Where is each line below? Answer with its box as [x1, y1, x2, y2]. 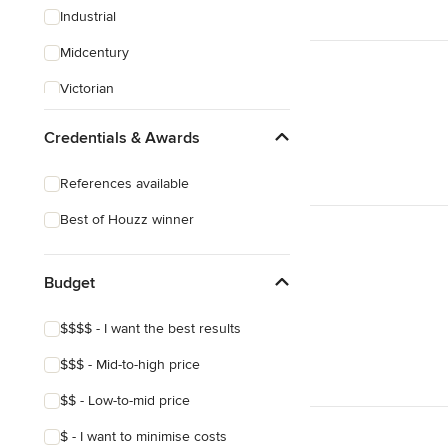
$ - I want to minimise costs [60, 428, 227, 445]
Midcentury [60, 44, 129, 61]
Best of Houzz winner [60, 211, 194, 228]
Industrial [60, 8, 116, 25]
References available [60, 175, 189, 192]
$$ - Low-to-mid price [60, 392, 190, 409]
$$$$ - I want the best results [60, 320, 241, 337]
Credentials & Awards [44, 127, 200, 148]
